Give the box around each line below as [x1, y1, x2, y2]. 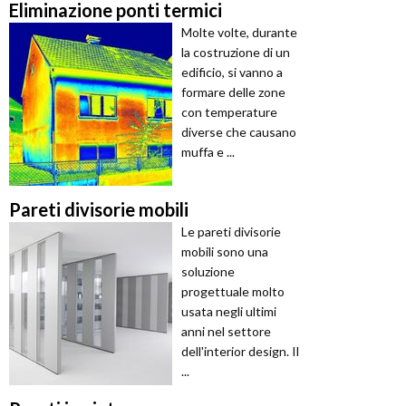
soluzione [181, 264, 235, 280]
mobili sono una [181, 244, 268, 260]
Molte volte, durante [181, 24, 297, 41]
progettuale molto [181, 284, 285, 300]
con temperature [181, 104, 277, 121]
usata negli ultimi [181, 304, 276, 320]
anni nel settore [181, 324, 271, 340]
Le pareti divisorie [181, 224, 281, 240]
